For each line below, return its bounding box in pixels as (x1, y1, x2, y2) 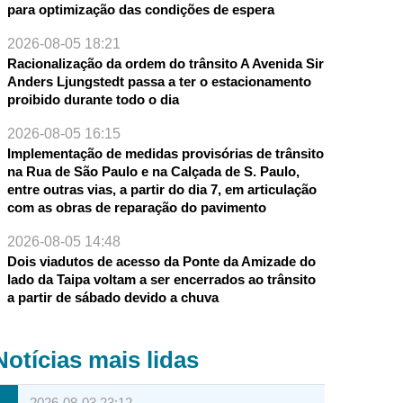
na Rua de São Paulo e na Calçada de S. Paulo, (6, 164, 300, 180)
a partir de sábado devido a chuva (6, 290, 219, 306)
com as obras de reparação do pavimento (6, 200, 266, 216)
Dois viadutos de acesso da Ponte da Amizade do (6, 254, 316, 270)
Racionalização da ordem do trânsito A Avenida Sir (6, 56, 324, 72)
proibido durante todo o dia (6, 92, 179, 108)
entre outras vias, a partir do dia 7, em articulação (6, 182, 317, 198)
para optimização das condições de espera (6, 2, 274, 18)
